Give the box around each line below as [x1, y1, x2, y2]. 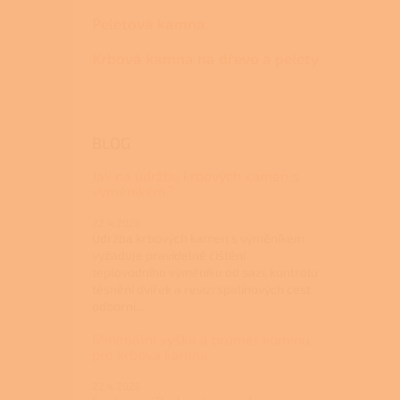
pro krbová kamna [92, 346, 208, 363]
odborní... [92, 298, 144, 314]
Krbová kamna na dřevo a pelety [92, 49, 319, 68]
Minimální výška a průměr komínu [92, 330, 310, 348]
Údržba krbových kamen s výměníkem [92, 230, 304, 246]
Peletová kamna [92, 14, 205, 33]
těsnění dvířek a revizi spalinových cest [92, 281, 311, 297]
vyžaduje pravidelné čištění [92, 247, 246, 263]
